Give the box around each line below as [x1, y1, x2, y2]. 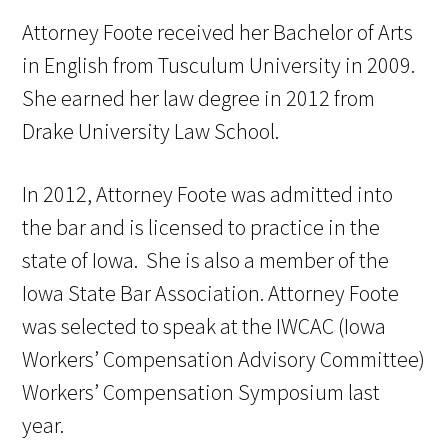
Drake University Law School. [22, 117, 280, 146]
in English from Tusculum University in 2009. [22, 51, 416, 80]
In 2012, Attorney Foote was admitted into [22, 180, 394, 209]
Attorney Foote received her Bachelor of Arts [22, 18, 414, 47]
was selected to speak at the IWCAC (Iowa [22, 312, 387, 341]
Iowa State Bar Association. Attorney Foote [22, 279, 400, 308]
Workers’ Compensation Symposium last [22, 378, 381, 407]
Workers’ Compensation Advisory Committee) [22, 345, 426, 374]
